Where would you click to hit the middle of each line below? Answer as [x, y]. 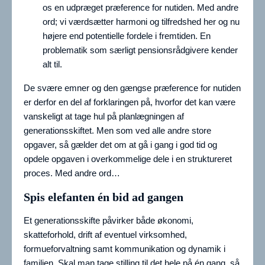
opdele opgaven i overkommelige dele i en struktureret [128, 159]
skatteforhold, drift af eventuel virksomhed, [105, 235]
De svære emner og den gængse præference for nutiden [132, 88]
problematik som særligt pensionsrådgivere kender [140, 50]
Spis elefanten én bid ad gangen [104, 197]
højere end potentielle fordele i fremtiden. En [127, 36]
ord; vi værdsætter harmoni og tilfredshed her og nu [141, 22]
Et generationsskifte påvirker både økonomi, [109, 221]
